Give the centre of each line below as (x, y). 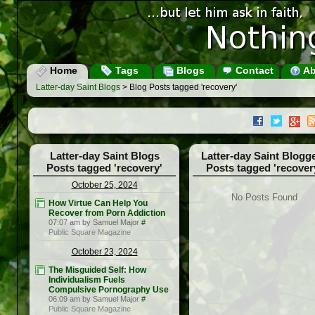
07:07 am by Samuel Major (94, 223)
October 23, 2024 (104, 252)
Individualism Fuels (87, 280)
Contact (253, 70)
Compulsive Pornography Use (109, 290)
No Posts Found (264, 198)
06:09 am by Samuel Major (94, 299)
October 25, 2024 (104, 185)
